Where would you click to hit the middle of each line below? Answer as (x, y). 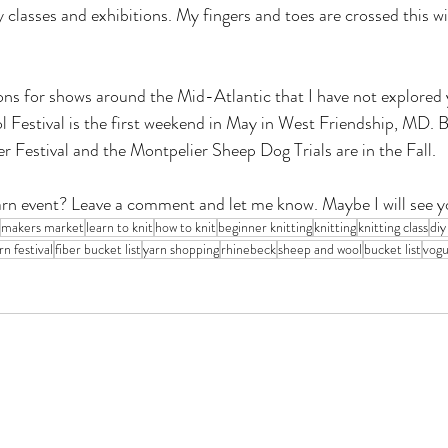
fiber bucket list (98, 248)
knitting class (393, 226)
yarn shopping (181, 248)
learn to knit (119, 226)
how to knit (185, 226)
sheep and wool (320, 248)
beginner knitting (265, 226)
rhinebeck (248, 248)
